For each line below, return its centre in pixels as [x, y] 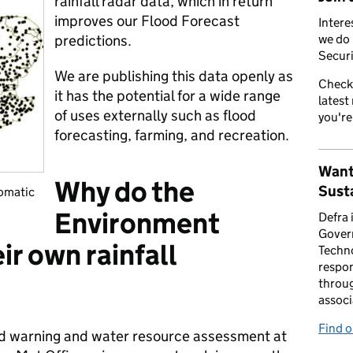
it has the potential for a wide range [167, 96]
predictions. [93, 41]
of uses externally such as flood [155, 115]
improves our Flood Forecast [147, 21]
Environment [137, 223]
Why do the [124, 192]
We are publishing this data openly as [174, 76]
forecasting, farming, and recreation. [172, 135]
